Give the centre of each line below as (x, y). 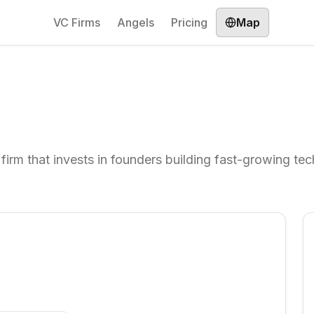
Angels (136, 22)
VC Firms (77, 22)
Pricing (189, 22)
